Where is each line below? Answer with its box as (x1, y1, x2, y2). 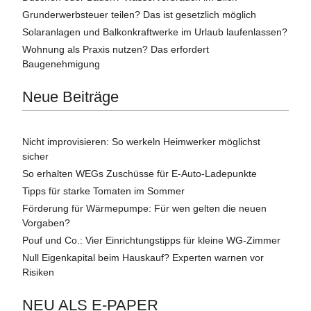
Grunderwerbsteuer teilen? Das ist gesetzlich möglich (22, 8, 256, 20)
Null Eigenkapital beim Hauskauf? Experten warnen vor (22, 251, 264, 263)
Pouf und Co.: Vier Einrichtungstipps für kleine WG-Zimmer (22, 234, 280, 246)
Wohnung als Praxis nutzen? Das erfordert (22, 43, 209, 55)
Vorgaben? (22, 217, 70, 228)
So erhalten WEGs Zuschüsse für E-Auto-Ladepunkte (22, 167, 257, 179)
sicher (22, 150, 49, 162)
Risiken (22, 266, 54, 278)
